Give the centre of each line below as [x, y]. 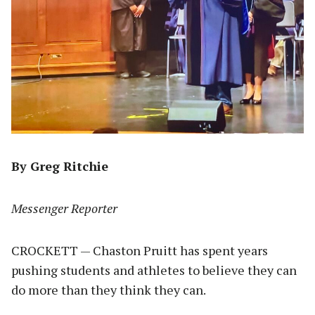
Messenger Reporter [64, 208]
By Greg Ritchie [60, 166]
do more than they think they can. [109, 290]
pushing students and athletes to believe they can [154, 270]
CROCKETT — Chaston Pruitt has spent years [140, 251]
